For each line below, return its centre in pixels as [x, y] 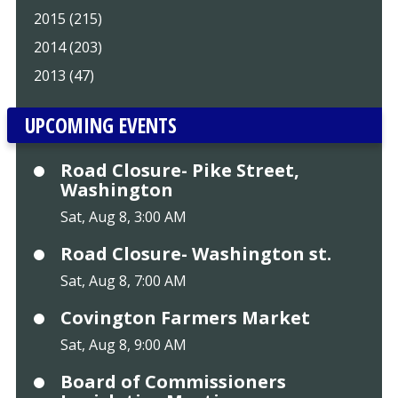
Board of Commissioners [173, 382]
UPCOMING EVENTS [100, 126]
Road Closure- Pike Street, [179, 171]
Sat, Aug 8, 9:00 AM [123, 345]
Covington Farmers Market [185, 318]
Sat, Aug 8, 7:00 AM [123, 281]
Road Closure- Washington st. [195, 254]
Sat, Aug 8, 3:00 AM [123, 217]
